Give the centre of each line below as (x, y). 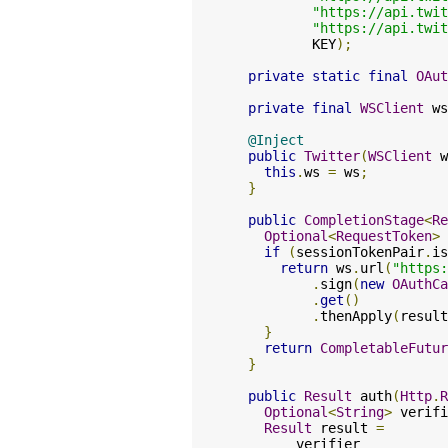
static (336, 76)
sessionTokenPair (360, 252)
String (360, 412)
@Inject (276, 140)
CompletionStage (364, 220)
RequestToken (384, 236)
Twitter (332, 156)
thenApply (356, 316)
